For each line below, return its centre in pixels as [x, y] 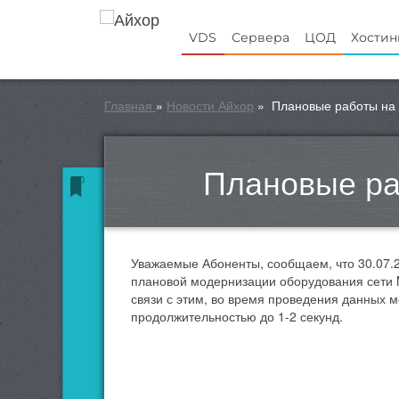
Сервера [261, 37]
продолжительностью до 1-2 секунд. [237, 316]
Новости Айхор [210, 105]
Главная [128, 105]
